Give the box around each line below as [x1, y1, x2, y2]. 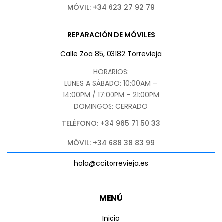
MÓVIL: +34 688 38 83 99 [67, 137, 155, 148]
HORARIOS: [93, 66, 129, 77]
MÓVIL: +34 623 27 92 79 [67, 2, 155, 12]
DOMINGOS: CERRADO [74, 101, 148, 111]
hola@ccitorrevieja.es [74, 158, 148, 168]
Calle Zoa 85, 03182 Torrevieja [60, 48, 162, 58]
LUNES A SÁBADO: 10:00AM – [64, 78, 158, 88]
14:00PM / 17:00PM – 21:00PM [62, 89, 159, 100]
